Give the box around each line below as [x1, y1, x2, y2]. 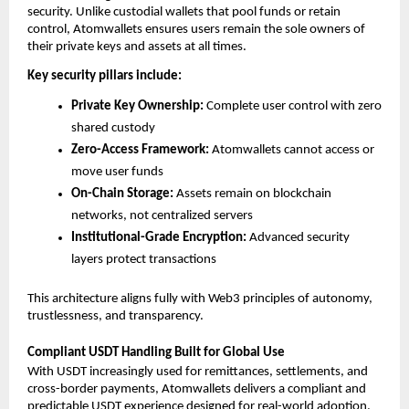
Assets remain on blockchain [173, 187, 331, 202]
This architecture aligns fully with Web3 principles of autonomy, [27, 292, 372, 307]
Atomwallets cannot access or [209, 143, 374, 158]
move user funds [71, 165, 163, 180]
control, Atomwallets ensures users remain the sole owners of [27, 22, 365, 37]
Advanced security [246, 231, 350, 246]
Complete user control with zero [204, 100, 382, 114]
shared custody [71, 121, 155, 136]
